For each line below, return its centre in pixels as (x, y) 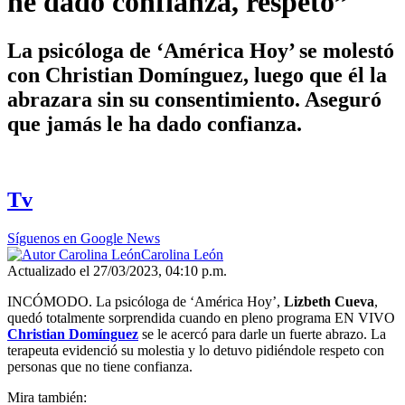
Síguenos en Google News (84, 239)
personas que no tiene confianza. (100, 367)
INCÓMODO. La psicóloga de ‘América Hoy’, (146, 302)
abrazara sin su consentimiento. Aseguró (194, 99)
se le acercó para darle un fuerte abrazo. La (262, 334)
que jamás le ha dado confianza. (155, 123)
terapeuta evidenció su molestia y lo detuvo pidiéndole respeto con (196, 351)
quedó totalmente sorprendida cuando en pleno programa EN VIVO (201, 318)
